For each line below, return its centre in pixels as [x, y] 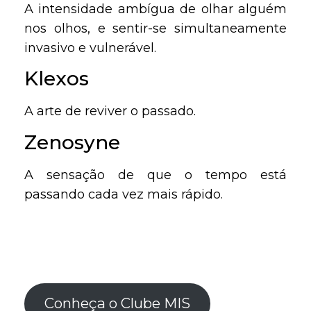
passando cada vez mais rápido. [124, 194]
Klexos [57, 79]
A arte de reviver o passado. [110, 111]
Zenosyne [72, 142]
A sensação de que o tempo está [155, 175]
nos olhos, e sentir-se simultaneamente [155, 28]
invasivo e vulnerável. [90, 48]
